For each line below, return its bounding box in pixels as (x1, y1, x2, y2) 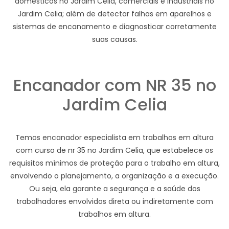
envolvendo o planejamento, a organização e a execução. (10, 170, 219, 181)
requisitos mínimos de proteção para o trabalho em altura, (9, 157, 220, 168)
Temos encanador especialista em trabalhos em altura (15, 132, 214, 143)
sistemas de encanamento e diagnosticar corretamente (12, 21, 217, 32)
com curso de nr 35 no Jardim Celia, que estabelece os (16, 145, 213, 155)
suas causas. (91, 34, 138, 44)
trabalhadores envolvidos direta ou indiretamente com (16, 196, 213, 207)
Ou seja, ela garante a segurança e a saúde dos (29, 183, 200, 194)
